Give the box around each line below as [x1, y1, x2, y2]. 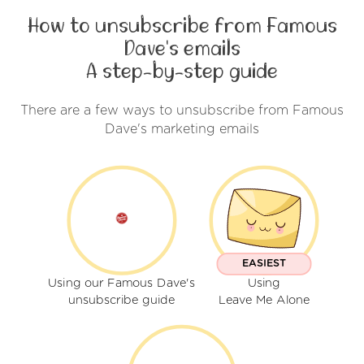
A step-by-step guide [86, 60, 278, 82]
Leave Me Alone [218, 294, 310, 306]
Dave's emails [123, 37, 240, 59]
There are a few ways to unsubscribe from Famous [20, 103, 344, 117]
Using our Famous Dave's [47, 277, 195, 290]
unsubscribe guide [67, 294, 175, 306]
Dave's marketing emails [105, 122, 259, 136]
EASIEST [241, 258, 286, 269]
